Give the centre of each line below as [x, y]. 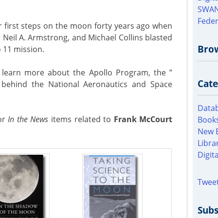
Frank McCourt [143, 119]
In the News [28, 119]
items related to [81, 119]
